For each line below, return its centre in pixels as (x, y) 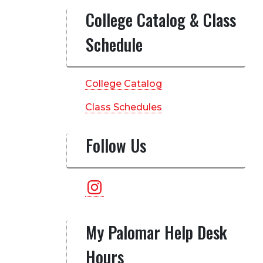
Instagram (109, 182)
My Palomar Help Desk (156, 232)
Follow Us (116, 145)
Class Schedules (123, 107)
